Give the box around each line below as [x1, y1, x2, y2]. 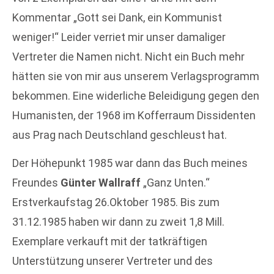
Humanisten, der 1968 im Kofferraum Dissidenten [12, 108, 256, 122]
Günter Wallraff [61, 176, 141, 189]
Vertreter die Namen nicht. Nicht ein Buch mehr [12, 50, 245, 63]
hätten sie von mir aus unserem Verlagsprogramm [12, 69, 259, 83]
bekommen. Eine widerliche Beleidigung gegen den [12, 89, 259, 102]
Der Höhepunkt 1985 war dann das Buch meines [12, 156, 248, 169]
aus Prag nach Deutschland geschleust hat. [12, 128, 227, 141]
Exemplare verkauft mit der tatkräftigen [12, 234, 207, 248]
